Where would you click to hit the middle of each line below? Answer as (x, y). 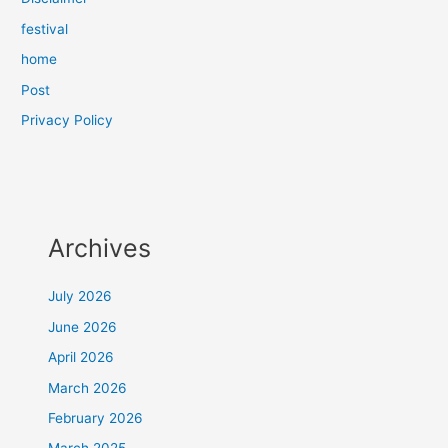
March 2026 (88, 387)
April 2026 (81, 357)
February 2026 (96, 418)
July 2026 (80, 296)
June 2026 (83, 326)
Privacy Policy (67, 120)
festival (45, 28)
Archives (100, 248)
